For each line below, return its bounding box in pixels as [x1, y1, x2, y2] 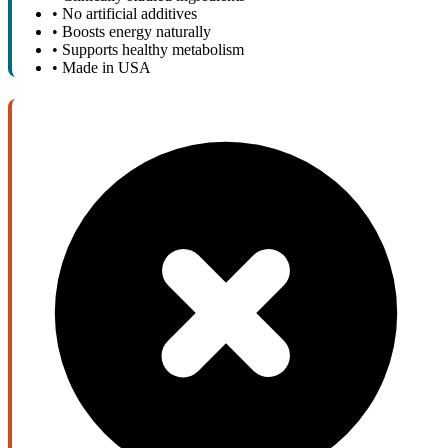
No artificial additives [62, 4, 197, 22]
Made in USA [62, 58, 151, 76]
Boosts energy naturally [62, 22, 211, 40]
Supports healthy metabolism [62, 40, 244, 58]
